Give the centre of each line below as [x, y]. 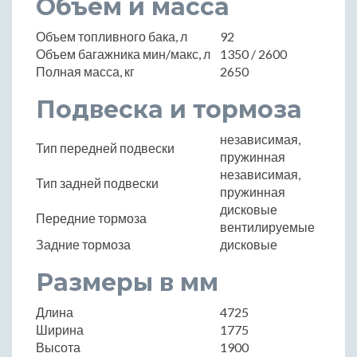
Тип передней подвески [105, 148]
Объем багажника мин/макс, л [123, 54]
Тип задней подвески [97, 183]
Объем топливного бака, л [112, 37]
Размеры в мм [127, 283]
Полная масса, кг [85, 72]
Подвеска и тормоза [169, 110]
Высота [58, 347]
